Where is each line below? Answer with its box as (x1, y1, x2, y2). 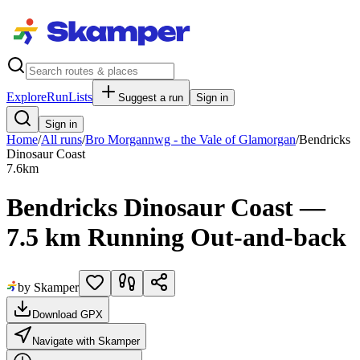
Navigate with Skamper (32, 334, 140, 347)
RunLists (47, 90, 92, 104)
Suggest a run (118, 92, 183, 104)
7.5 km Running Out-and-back (6, 223, 346, 252)
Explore (6, 90, 47, 104)
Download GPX (32, 308, 103, 321)
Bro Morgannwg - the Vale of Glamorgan (85, 133, 296, 146)
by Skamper (18, 280, 79, 294)
